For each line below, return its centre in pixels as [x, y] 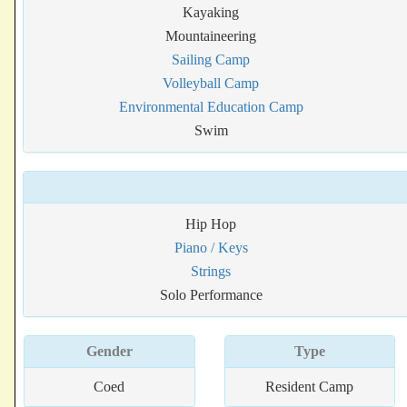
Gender [109, 351]
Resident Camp [310, 387]
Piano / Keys [211, 248]
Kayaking [211, 12]
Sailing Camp [211, 60]
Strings [211, 271]
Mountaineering [211, 36]
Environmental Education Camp [211, 107]
